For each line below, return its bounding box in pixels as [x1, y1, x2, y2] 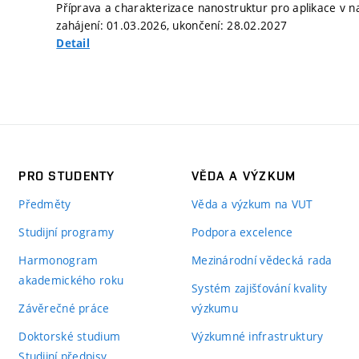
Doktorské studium [18, 329, 121, 344]
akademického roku [18, 272, 124, 288]
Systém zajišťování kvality [191, 280, 328, 296]
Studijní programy [18, 224, 115, 240]
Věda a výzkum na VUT [191, 196, 313, 212]
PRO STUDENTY [18, 168, 115, 184]
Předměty [18, 196, 71, 212]
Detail [56, 36, 91, 50]
